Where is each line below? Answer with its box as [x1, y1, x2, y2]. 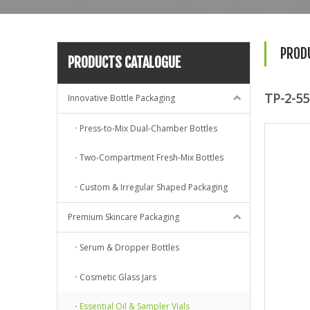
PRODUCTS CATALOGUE [68, 53, 181, 71]
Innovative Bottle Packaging [68, 91, 175, 104]
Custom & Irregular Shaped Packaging [80, 181, 228, 194]
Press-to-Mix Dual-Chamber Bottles [80, 122, 217, 134]
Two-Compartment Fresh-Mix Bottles [80, 152, 224, 164]
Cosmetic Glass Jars [80, 271, 156, 283]
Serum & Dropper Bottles [80, 241, 179, 253]
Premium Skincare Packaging [68, 211, 179, 224]
